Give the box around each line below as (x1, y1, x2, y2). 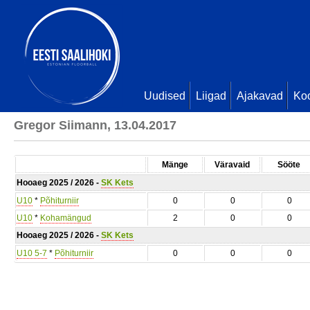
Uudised (144, 90, 185, 102)
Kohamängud (40, 213, 91, 223)
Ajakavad (237, 90, 283, 102)
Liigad (196, 90, 226, 102)
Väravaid (215, 160, 250, 170)
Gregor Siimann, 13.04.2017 (14, 118, 176, 132)
